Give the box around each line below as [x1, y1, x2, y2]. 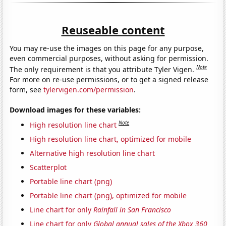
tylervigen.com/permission [43, 84, 134, 94]
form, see [10, 84, 44, 94]
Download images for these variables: [10, 104, 141, 115]
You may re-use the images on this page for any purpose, [10, 43, 204, 53]
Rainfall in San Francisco [93, 204, 172, 214]
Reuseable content [61, 22, 165, 37]
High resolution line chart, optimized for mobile [30, 134, 192, 144]
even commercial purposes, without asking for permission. [10, 53, 209, 64]
